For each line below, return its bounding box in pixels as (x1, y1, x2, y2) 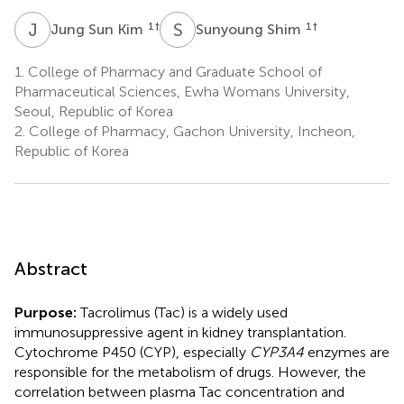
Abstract (14, 257, 87, 280)
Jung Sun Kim (50, 20, 147, 38)
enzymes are (304, 343, 390, 361)
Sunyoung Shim (196, 20, 305, 38)
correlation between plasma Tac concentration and (14, 382, 344, 400)
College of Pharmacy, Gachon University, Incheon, (25, 122, 355, 140)
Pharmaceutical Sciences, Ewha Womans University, (14, 82, 350, 100)
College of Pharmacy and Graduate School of (24, 62, 322, 80)
